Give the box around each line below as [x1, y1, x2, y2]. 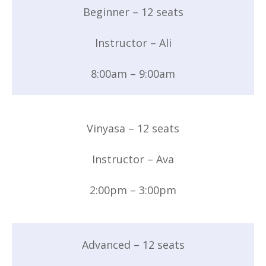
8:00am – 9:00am [91, 66, 175, 81]
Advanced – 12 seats [81, 237, 185, 252]
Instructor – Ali [94, 35, 172, 50]
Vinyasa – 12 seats [87, 121, 179, 135]
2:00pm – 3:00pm [90, 182, 176, 197]
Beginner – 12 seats [83, 4, 183, 19]
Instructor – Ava [92, 151, 174, 166]
